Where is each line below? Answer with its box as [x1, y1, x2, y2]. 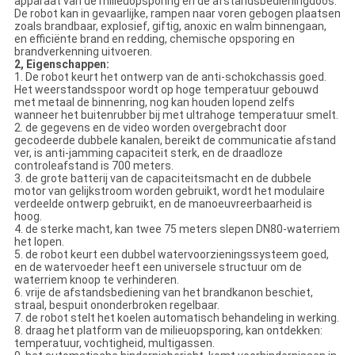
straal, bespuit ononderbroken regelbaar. [13, 299, 219, 312]
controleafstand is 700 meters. [13, 159, 174, 173]
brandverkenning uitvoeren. [13, 45, 152, 59]
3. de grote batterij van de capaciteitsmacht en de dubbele [13, 172, 311, 185]
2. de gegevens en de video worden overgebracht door [13, 121, 287, 135]
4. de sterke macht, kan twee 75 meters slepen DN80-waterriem [13, 223, 340, 236]
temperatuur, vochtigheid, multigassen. [13, 337, 215, 350]
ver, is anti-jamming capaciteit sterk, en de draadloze [13, 147, 283, 160]
